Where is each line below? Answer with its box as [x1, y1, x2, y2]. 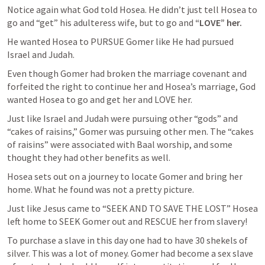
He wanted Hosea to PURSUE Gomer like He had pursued [7, 35, 234, 47]
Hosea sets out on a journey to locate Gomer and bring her [7, 170, 243, 182]
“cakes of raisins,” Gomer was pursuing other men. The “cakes [7, 125, 254, 137]
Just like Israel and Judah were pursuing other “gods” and [7, 112, 238, 124]
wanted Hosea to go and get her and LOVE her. [7, 93, 192, 105]
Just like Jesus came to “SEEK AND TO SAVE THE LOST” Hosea [7, 202, 258, 214]
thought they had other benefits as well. [7, 151, 172, 163]
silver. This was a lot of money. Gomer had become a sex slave [7, 247, 253, 259]
